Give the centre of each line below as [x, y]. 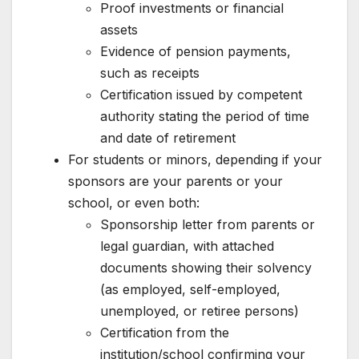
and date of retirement [168, 137]
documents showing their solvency [206, 267]
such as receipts [150, 73]
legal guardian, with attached [187, 246]
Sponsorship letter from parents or [208, 224]
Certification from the [165, 332]
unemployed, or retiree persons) [200, 311]
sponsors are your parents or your [175, 181]
